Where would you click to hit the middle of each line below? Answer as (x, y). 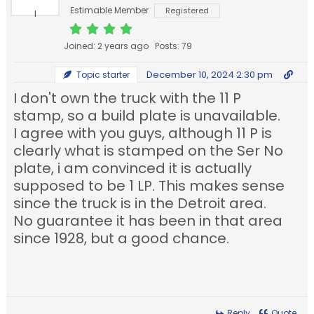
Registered (187, 11)
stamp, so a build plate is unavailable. (147, 116)
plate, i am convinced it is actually (133, 169)
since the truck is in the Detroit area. (140, 204)
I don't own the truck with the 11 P (128, 98)
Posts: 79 (174, 46)
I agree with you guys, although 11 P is (143, 134)
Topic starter (102, 75)
